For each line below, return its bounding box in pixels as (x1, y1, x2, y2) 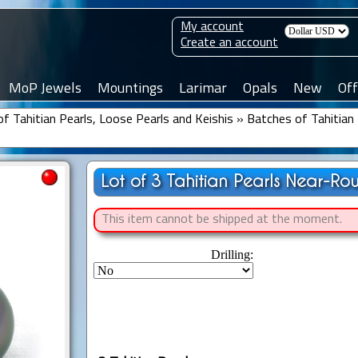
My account (181, 21, 244, 34)
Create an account (181, 37, 278, 50)
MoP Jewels (9, 82, 82, 97)
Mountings (97, 82, 163, 97)
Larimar (179, 82, 227, 97)
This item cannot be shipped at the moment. (101, 213, 342, 227)
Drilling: (210, 248, 253, 262)
